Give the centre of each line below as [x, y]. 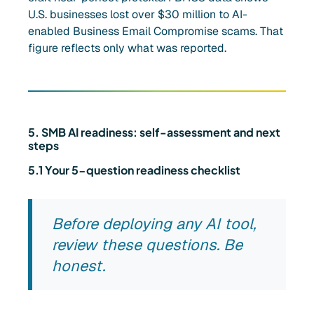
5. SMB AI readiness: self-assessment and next [154, 132]
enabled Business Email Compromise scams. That [156, 32]
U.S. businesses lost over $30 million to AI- [138, 15]
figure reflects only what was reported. [127, 48]
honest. [78, 266]
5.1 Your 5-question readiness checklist [134, 170]
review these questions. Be [147, 245]
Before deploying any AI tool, [154, 224]
